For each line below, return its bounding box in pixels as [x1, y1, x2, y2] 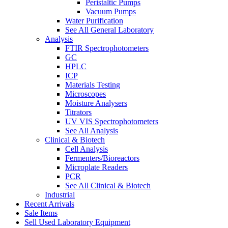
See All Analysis [65, 126, 118, 135]
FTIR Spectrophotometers [65, 44, 149, 52]
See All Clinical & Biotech [65, 181, 151, 190]
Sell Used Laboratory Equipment [24, 218, 130, 226]
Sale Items [24, 209, 58, 217]
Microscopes [65, 90, 106, 98]
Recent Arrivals [24, 199, 74, 208]
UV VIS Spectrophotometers [65, 117, 158, 126]
